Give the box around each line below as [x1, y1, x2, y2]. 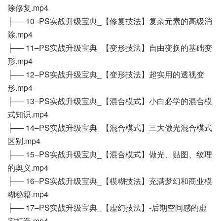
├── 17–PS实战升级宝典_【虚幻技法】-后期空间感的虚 [7, 202, 207, 214]
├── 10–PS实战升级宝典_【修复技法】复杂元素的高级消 [7, 15, 212, 27]
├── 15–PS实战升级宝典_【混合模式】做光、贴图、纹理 [7, 148, 212, 160]
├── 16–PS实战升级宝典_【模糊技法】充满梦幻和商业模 [7, 175, 212, 187]
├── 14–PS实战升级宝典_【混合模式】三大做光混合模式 [7, 122, 212, 134]
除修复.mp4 [7, 2, 48, 14]
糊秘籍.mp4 [7, 188, 48, 200]
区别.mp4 [7, 135, 40, 147]
